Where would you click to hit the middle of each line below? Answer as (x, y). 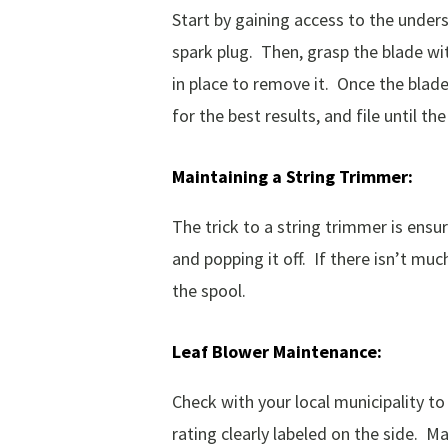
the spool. (209, 291)
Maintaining (220, 177)
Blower (240, 352)
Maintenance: (327, 352)
